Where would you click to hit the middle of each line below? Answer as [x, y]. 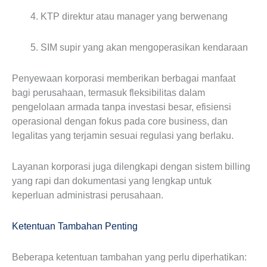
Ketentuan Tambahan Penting [75, 226]
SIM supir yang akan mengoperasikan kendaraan [144, 47]
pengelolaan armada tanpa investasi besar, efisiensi [122, 107]
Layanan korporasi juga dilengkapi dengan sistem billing [131, 167]
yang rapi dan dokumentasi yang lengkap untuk [112, 181]
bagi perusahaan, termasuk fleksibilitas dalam [108, 93]
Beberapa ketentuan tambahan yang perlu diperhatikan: [129, 257]
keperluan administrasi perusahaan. [88, 195]
